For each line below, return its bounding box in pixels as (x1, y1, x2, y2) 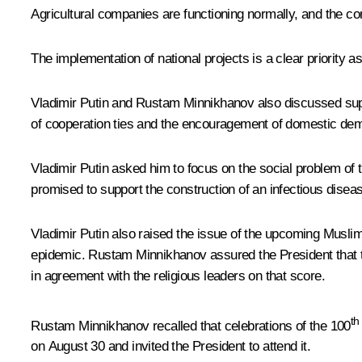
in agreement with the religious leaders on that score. (31, 267, 325, 284)
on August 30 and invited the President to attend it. (31, 339, 311, 355)
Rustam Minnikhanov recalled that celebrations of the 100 (31, 318, 351, 334)
